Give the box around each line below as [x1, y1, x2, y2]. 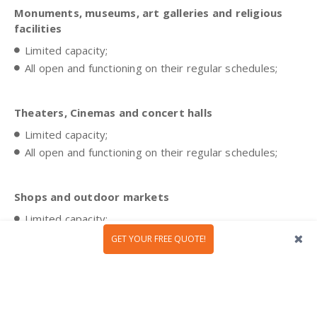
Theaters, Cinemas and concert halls [14, 105, 212, 120]
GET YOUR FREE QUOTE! [111, 233, 206, 245]
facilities [14, 21, 62, 35]
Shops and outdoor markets [14, 189, 169, 204]
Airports [14, 285, 74, 303]
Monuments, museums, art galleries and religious [14, 5, 283, 20]
